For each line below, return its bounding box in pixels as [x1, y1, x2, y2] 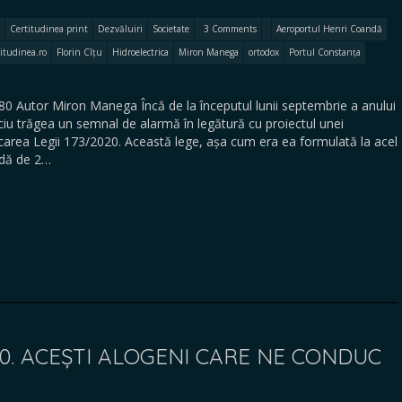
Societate [153, 22, 189, 35]
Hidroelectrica [112, 46, 169, 58]
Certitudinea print [10, 22, 88, 35]
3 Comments [204, 22, 257, 35]
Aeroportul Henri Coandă [276, 22, 382, 35]
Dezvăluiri [98, 22, 143, 35]
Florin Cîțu [57, 46, 102, 58]
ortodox [249, 46, 279, 58]
